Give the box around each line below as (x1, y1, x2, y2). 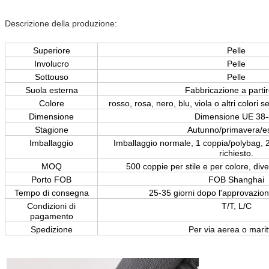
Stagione (34, 124, 68, 134)
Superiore (32, 45, 70, 55)
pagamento (29, 211, 73, 221)
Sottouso (34, 71, 68, 82)
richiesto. (219, 148, 253, 158)
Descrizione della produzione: (5, 18, 117, 28)
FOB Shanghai (208, 174, 264, 184)
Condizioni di (27, 201, 76, 211)
